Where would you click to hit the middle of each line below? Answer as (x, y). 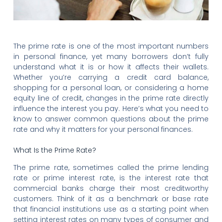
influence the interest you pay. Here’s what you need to (111, 109)
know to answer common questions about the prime (111, 119)
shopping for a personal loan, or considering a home (111, 88)
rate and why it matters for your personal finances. (103, 130)
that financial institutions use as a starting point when (111, 209)
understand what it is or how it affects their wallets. (111, 67)
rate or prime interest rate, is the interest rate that (111, 178)
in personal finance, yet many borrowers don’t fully (111, 57)
